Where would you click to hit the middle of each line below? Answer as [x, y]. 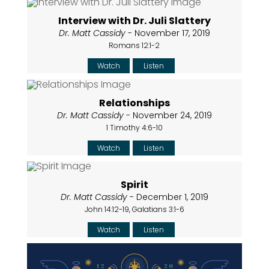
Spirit [134, 185]
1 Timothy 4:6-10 [134, 127]
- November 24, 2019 [168, 115]
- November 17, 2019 [168, 33]
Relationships [134, 103]
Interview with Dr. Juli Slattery [134, 21]
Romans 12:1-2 [134, 46]
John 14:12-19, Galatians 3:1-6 [134, 210]
